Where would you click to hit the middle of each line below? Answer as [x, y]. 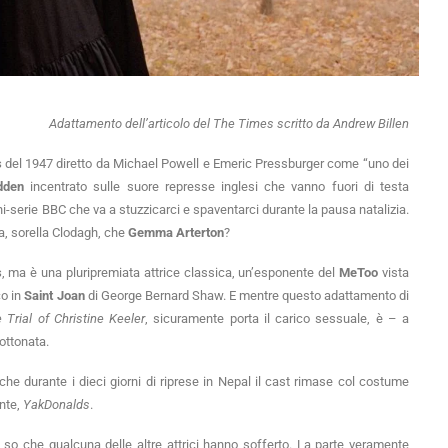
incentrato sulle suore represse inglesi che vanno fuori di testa [216, 186]
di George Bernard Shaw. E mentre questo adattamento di [246, 295]
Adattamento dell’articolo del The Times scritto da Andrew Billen [228, 123]
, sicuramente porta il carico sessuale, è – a [277, 318]
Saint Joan [54, 295]
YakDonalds [56, 404]
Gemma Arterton [176, 232]
